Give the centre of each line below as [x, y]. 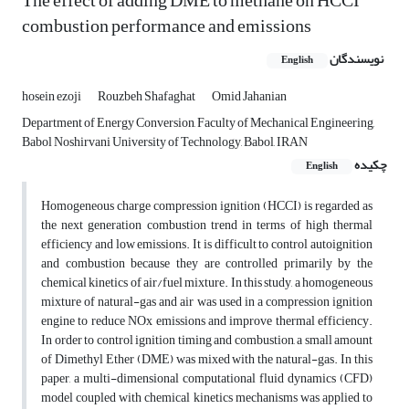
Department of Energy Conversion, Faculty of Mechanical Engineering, [198, 123]
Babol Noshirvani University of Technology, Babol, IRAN [165, 142]
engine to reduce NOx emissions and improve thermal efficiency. [207, 321]
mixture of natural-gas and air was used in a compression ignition [207, 302]
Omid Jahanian [249, 97]
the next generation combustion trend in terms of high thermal [207, 225]
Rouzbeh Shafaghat [147, 97]
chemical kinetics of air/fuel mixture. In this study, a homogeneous [207, 283]
